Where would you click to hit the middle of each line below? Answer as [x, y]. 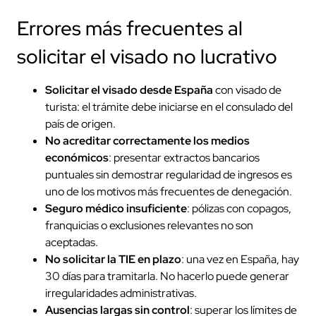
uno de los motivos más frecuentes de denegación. [169, 191]
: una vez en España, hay [240, 259]
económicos [77, 157]
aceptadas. [72, 242]
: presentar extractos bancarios [184, 157]
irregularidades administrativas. [121, 293]
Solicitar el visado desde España [129, 90]
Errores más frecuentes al [130, 28]
